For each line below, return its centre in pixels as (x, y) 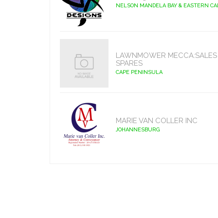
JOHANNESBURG (138, 130)
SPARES (129, 63)
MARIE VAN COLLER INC (157, 121)
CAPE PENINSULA (139, 72)
